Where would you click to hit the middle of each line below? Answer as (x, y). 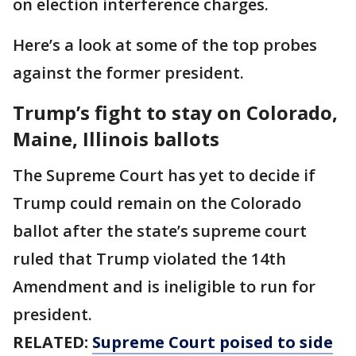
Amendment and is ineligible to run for (164, 287)
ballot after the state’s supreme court (160, 231)
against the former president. (130, 73)
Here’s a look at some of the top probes (165, 45)
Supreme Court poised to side (213, 342)
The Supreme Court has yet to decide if (164, 176)
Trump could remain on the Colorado (157, 203)
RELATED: (52, 342)
